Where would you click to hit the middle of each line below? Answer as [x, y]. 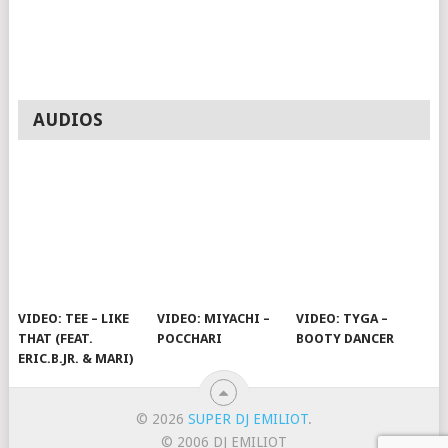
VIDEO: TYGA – [342, 319]
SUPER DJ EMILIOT [247, 419]
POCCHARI [190, 339]
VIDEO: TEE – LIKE [74, 319]
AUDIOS [68, 120]
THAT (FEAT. [56, 339]
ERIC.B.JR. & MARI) [76, 359]
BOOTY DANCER [345, 339]
